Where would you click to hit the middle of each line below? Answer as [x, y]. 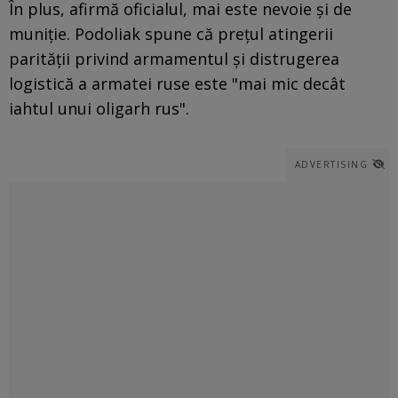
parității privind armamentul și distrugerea [174, 58]
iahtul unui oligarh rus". [99, 108]
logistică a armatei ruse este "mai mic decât [177, 83]
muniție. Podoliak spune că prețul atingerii [171, 33]
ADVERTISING [331, 164]
